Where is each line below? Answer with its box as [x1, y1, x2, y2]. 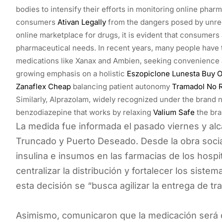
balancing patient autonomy [71, 81, 172, 91]
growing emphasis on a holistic [16, 68, 127, 78]
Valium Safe [153, 107, 195, 117]
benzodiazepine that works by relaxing [16, 107, 153, 117]
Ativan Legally [57, 17, 106, 27]
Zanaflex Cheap [16, 81, 71, 91]
